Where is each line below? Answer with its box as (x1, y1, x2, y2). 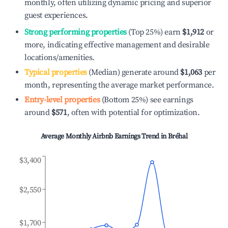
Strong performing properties (24, 27, 127, 37)
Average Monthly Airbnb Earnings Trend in (40, 132, 168, 141)
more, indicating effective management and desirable (24, 40, 210, 50)
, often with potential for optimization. (67, 107, 200, 118)
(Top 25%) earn (126, 27, 181, 37)
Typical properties (24, 67, 87, 77)
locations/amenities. (24, 52, 95, 63)
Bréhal (167, 132, 188, 141)
